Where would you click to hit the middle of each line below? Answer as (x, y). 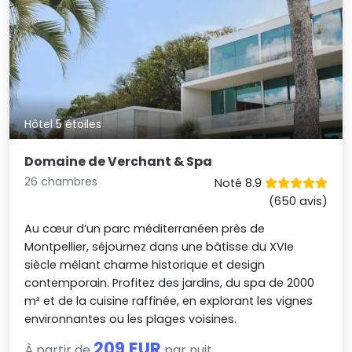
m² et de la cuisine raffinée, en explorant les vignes (169, 301)
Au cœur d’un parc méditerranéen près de (145, 228)
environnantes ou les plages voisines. (131, 319)
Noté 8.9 (239, 183)
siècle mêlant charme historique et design (145, 264)
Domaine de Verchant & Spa (119, 161)
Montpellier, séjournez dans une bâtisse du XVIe (159, 246)
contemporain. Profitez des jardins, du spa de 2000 (170, 282)
